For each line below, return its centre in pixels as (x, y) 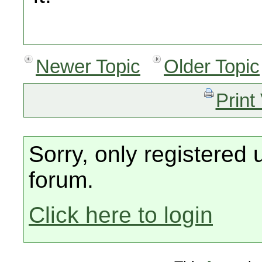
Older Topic (212, 66)
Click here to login (121, 215)
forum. (61, 180)
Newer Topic (88, 66)
